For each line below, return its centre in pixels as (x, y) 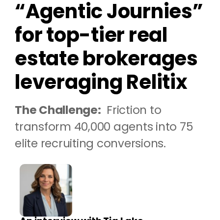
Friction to (131, 110)
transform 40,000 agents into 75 (104, 127)
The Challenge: (58, 110)
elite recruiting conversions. (90, 144)
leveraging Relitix (101, 82)
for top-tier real (91, 35)
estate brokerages (106, 59)
